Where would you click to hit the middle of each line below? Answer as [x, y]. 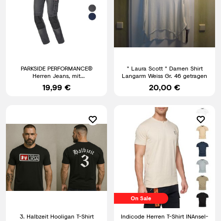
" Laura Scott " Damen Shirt [148, 68]
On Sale [141, 198]
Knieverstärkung [56, 83]
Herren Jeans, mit [56, 76]
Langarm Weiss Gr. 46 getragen [195, 76]
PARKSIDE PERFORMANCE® [56, 68]
